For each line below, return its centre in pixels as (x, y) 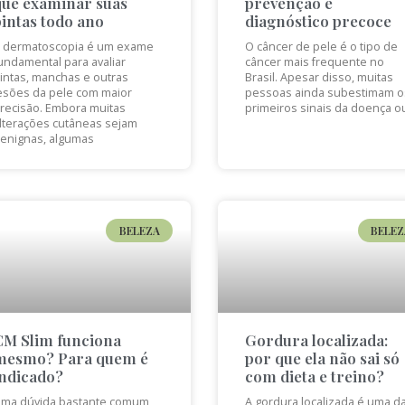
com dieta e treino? (314, 377)
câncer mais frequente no (314, 61)
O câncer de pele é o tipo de (321, 46)
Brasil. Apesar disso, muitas (319, 77)
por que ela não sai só (322, 358)
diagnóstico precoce (318, 20)
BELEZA (139, 231)
